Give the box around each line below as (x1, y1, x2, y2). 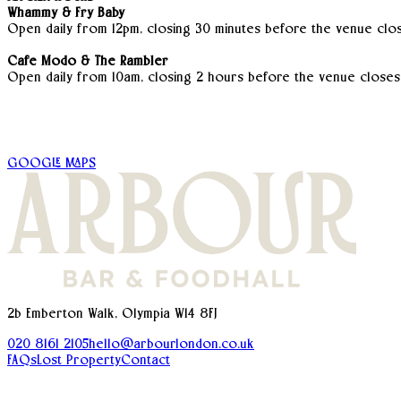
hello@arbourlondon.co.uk (89, 336, 254, 352)
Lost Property (37, 352, 121, 368)
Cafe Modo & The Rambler (7, 53, 168, 69)
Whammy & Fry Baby (7, 4, 124, 21)
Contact (121, 352, 170, 368)
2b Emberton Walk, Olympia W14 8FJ (7, 305, 218, 321)
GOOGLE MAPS (7, 155, 96, 171)
